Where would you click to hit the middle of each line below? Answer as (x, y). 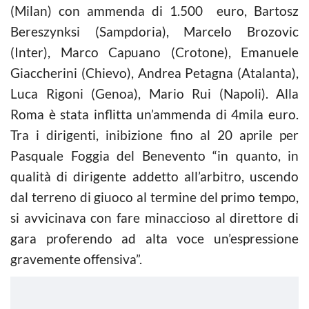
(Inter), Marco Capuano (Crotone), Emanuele (154, 52)
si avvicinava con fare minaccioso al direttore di (154, 218)
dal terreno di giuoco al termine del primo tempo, (154, 197)
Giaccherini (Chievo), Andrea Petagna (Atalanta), (154, 73)
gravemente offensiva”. (76, 259)
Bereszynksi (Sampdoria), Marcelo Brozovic (154, 31)
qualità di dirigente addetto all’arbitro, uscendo (154, 176)
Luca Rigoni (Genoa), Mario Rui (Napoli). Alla (154, 93)
